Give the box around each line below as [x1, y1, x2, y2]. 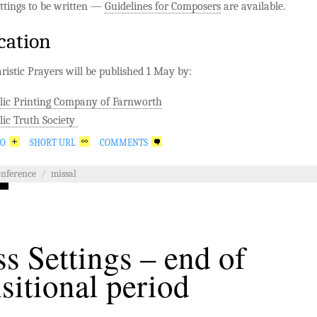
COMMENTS [100, 137, 148, 148]
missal [51, 167, 76, 180]
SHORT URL [30, 137, 76, 148]
